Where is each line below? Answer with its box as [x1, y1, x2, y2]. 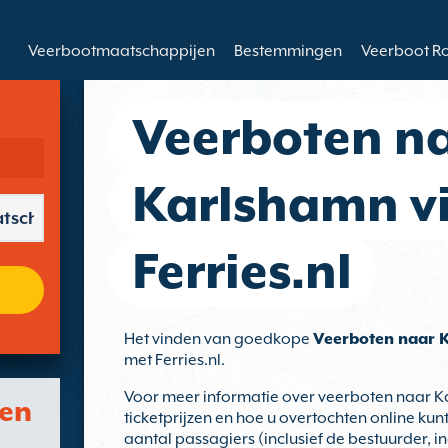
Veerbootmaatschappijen [28, 42, 215, 60]
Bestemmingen [234, 42, 342, 60]
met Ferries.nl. [124, 351, 225, 369]
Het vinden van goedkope [124, 330, 313, 348]
